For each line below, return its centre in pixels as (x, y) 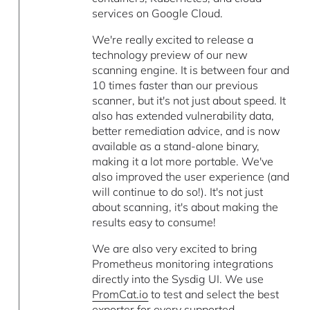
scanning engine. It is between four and (191, 70)
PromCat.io (120, 294)
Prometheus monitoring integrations (183, 264)
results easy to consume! (154, 222)
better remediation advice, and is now (186, 131)
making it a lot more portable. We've (183, 162)
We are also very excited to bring (175, 249)
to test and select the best (214, 294)
